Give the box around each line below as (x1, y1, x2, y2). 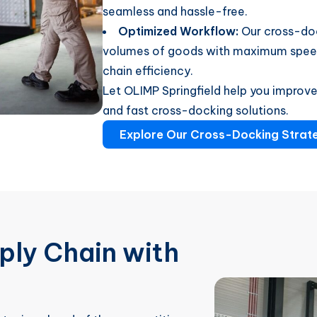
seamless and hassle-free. (103, 4, 248, 18)
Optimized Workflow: (118, 24, 238, 38)
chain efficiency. (103, 64, 193, 78)
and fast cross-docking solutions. (103, 103, 289, 117)
